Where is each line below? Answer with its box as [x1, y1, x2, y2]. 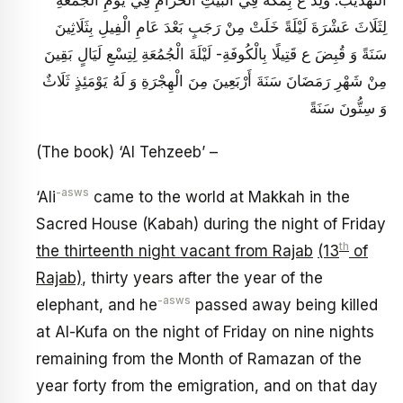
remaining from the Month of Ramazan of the [36, 349, 362, 368]
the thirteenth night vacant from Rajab [36, 241, 313, 260]
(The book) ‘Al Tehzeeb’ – [36, 143, 218, 162]
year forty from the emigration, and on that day [36, 376, 378, 395]
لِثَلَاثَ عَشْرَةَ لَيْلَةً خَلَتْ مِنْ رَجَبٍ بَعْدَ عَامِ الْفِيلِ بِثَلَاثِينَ [55, 17, 387, 36]
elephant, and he [36, 295, 157, 314]
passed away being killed [191, 295, 378, 314]
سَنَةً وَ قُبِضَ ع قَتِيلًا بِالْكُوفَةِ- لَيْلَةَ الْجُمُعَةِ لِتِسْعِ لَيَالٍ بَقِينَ [44, 44, 387, 63]
